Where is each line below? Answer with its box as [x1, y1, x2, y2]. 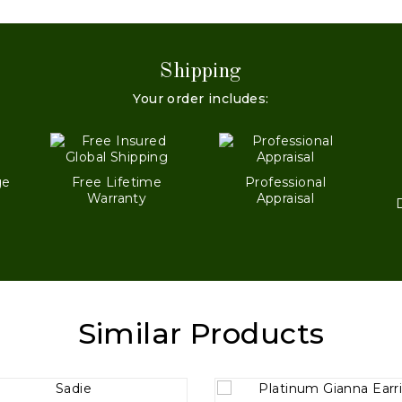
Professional [244, 174, 326, 191]
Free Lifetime [71, 174, 162, 191]
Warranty [86, 190, 147, 207]
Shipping [160, 61, 242, 83]
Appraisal [256, 190, 315, 207]
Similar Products [77, 316, 325, 352]
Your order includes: [133, 91, 269, 108]
